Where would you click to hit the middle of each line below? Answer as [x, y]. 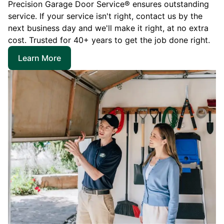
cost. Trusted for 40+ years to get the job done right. [109, 40]
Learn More [39, 58]
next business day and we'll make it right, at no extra [108, 28]
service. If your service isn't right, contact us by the [105, 16]
